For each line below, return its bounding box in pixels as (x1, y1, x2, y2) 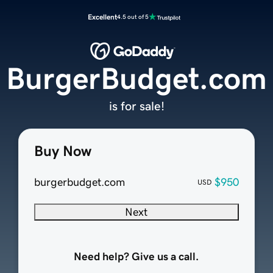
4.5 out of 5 (117, 13, 149, 20)
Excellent (88, 13, 117, 21)
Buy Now (34, 144, 91, 159)
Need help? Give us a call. (74, 251, 199, 263)
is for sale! (108, 100, 165, 113)
